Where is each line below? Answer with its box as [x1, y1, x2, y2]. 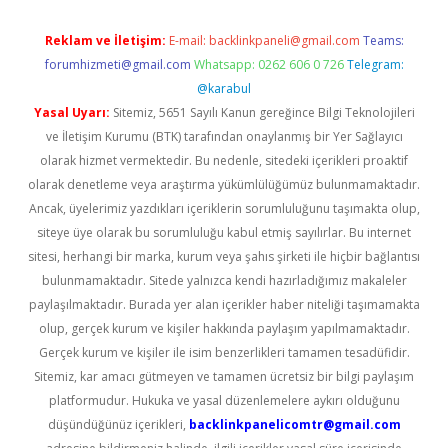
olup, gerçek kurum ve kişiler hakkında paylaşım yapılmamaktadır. [38, 320, 410, 337]
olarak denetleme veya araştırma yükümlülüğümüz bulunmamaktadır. [28, 176, 420, 193]
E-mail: [168, 32, 209, 49]
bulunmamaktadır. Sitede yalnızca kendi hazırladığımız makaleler [41, 272, 407, 289]
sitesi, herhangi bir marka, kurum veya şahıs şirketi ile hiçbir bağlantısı [28, 248, 420, 265]
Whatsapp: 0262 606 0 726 [193, 56, 344, 73]
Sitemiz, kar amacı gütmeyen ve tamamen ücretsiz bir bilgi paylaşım [34, 368, 414, 385]
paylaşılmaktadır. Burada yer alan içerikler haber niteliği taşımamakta [28, 296, 420, 313]
